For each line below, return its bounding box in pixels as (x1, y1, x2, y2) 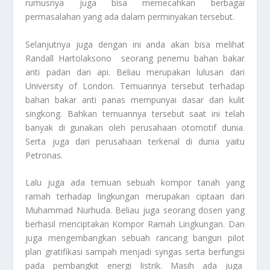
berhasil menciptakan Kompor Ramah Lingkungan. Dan (25, 218, 245, 230)
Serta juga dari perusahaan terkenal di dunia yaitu (25, 135, 245, 147)
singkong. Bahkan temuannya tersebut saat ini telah (25, 107, 245, 119)
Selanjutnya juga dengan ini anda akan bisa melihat (25, 38, 245, 50)
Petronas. (25, 149, 63, 161)
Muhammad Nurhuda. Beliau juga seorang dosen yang (25, 204, 245, 216)
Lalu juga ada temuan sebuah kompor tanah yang (25, 177, 245, 189)
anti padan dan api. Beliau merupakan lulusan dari (25, 66, 245, 78)
